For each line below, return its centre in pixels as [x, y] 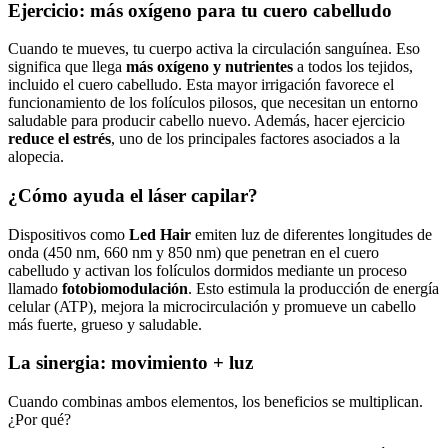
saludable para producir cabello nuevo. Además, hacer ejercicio [206, 121]
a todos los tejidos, [353, 67]
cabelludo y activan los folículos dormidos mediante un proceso [207, 270]
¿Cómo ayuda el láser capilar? [133, 196]
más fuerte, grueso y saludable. [105, 324]
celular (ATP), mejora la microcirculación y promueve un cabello [212, 306]
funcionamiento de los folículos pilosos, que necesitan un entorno [213, 103]
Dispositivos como [68, 234]
